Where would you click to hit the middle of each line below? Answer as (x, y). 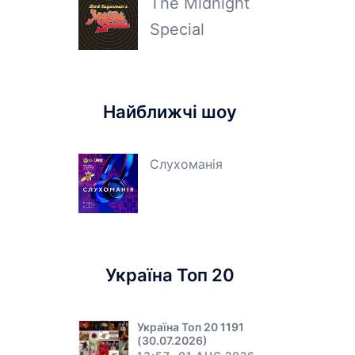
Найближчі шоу (170, 112)
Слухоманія (186, 164)
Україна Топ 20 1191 (190, 327)
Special (177, 29)
